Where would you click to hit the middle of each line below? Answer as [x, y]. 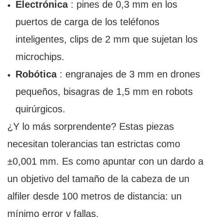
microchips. [40, 57]
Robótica [36, 74]
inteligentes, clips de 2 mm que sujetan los [106, 39]
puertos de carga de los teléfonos [87, 22]
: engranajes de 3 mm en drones [128, 74]
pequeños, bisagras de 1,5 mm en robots [104, 92]
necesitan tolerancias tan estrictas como [94, 144]
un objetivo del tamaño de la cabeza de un [98, 179]
